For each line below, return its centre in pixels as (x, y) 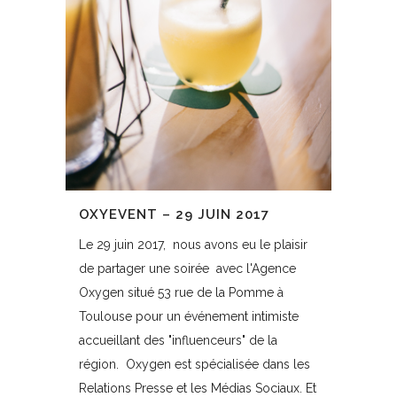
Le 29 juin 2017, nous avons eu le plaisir (193, 245)
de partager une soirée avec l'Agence (187, 269)
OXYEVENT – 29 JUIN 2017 (174, 215)
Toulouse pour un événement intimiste (189, 317)
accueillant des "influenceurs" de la (178, 341)
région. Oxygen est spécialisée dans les (195, 365)
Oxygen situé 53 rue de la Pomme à (181, 293)
